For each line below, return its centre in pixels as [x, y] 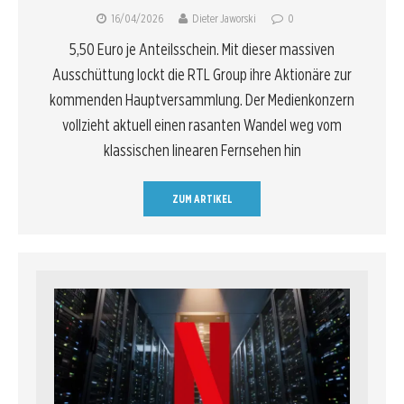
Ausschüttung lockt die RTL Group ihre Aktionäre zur [202, 75]
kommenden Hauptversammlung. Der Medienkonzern [202, 100]
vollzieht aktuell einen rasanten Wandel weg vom [202, 125]
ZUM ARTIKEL [202, 199]
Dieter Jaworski [224, 19]
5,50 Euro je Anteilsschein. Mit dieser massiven [202, 50]
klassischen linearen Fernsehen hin [202, 151]
